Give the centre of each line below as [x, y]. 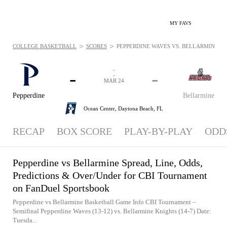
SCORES [97, 46]
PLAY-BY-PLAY [158, 131]
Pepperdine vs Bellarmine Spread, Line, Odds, [108, 163]
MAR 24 [114, 81]
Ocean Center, [101, 108]
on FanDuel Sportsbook [61, 188]
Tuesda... [25, 220]
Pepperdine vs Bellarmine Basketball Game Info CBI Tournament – [104, 202]
